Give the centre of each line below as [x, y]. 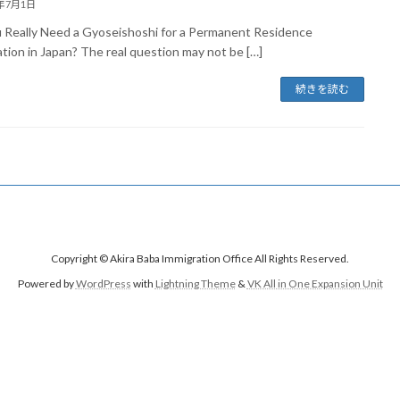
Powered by [46, 284]
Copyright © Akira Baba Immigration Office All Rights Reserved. [200, 259]
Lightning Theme [195, 284]
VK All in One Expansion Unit [315, 284]
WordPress [103, 284]
